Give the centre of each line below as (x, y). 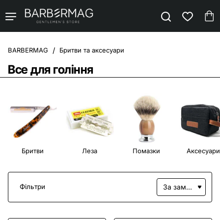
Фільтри (32, 187)
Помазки (146, 151)
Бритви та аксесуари (92, 50)
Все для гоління (51, 69)
